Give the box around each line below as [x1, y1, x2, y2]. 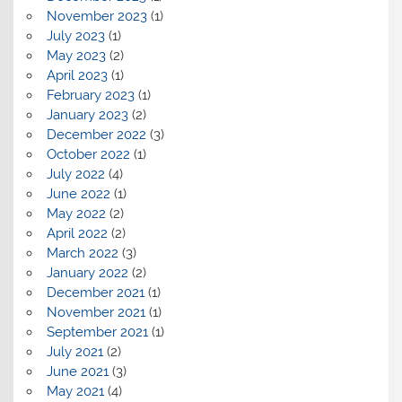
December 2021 [46, 284, 144, 301]
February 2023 [46, 86, 135, 103]
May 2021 [46, 382, 104, 399]
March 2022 [46, 244, 118, 261]
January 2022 [46, 264, 128, 281]
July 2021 [46, 343, 103, 360]
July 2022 [46, 165, 105, 182]
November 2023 [46, 7, 147, 24]
